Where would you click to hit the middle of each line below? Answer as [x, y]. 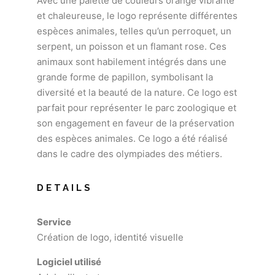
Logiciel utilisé [69, 262]
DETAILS [65, 188]
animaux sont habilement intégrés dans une [132, 62]
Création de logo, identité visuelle [110, 237]
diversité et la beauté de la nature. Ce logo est [137, 92]
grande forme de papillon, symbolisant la [125, 77]
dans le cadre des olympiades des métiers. [130, 154]
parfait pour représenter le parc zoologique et [137, 108]
